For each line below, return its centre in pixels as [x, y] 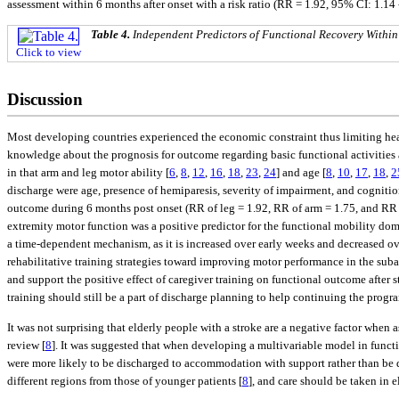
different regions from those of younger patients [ [125, 380]
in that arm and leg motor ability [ [88, 173]
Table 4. [112, 35]
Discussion [45, 100]
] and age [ [301, 173]
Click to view [49, 53]
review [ [26, 345]
